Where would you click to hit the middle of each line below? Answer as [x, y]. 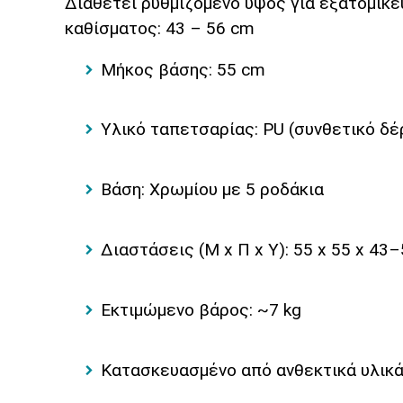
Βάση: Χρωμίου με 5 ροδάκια [212, 190]
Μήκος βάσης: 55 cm [183, 69]
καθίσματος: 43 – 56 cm [160, 28]
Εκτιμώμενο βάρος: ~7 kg [201, 310]
